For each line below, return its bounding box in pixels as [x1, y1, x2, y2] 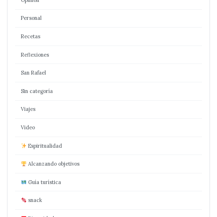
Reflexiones [21, 51, 49, 58]
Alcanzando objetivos [26, 160, 79, 168]
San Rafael [21, 69, 46, 77]
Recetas [21, 32, 40, 40]
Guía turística [26, 178, 61, 186]
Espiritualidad [26, 142, 62, 149]
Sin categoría [21, 87, 53, 94]
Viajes [21, 106, 35, 113]
